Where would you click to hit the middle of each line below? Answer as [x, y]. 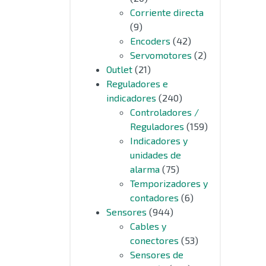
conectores [154, 240]
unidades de [156, 155]
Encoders [150, 41]
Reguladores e [137, 83]
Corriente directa [167, 12]
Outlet [119, 69]
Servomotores [161, 55]
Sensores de [157, 254]
